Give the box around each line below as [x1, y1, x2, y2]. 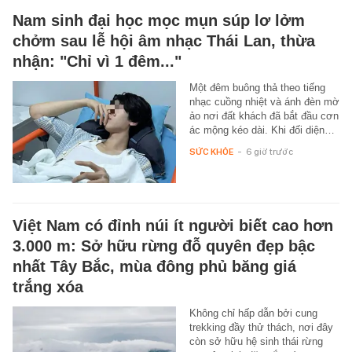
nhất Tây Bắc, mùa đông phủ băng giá [13, 257, 296, 275]
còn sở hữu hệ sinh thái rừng [189, 335, 323, 347]
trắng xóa [13, 277, 83, 295]
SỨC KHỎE [189, 145, 233, 157]
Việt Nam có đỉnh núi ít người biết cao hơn [13, 216, 333, 234]
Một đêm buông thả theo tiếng [189, 81, 325, 93]
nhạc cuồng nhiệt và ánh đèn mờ [189, 95, 339, 108]
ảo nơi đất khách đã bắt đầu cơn [189, 109, 339, 122]
